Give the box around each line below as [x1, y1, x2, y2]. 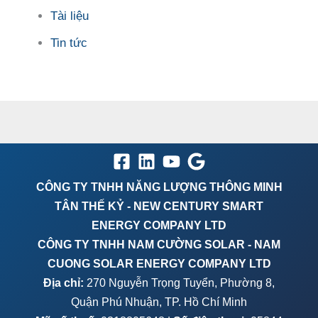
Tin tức [50, 35, 87, 50]
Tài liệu [50, 9, 89, 23]
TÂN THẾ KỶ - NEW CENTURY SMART [55, 199, 263, 212]
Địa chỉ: [43, 276, 84, 289]
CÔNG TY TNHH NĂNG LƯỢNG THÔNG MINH [35, 180, 283, 193]
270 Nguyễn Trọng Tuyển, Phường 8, [84, 276, 275, 289]
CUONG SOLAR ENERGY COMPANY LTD [47, 257, 271, 270]
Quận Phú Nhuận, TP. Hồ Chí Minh [71, 295, 247, 308]
